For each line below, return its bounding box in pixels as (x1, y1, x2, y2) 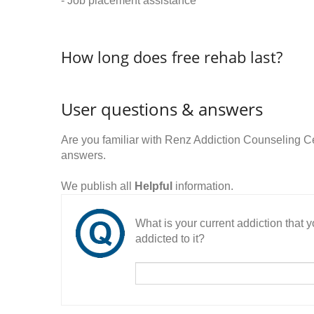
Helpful (135, 180, 172, 192)
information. (172, 180, 233, 192)
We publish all (61, 180, 135, 192)
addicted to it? (135, 233, 205, 245)
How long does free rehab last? (61, 46, 282, 67)
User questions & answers (61, 97, 263, 121)
